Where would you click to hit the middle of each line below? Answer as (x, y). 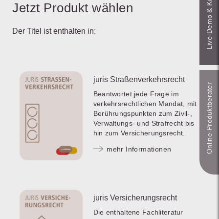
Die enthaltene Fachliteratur (138, 212)
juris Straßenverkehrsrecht (139, 80)
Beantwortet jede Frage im (136, 94)
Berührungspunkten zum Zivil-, (142, 114)
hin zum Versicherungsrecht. (139, 133)
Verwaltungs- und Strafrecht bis (144, 123)
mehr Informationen (139, 149)
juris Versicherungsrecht (135, 197)
